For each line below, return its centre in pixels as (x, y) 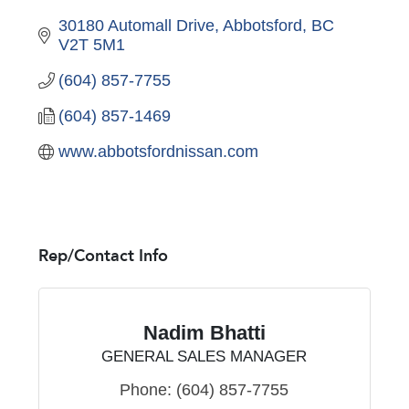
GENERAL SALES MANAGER (204, 356)
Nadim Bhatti (204, 332)
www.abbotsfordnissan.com (159, 151)
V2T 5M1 (92, 44)
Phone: (146, 389)
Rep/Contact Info (103, 256)
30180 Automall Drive (137, 25)
